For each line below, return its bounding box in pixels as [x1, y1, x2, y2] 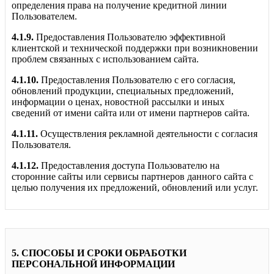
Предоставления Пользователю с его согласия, [41, 75, 235, 85]
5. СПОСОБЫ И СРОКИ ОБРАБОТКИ [12, 248, 187, 259]
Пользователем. [12, 11, 77, 21]
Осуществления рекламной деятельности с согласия [38, 128, 257, 139]
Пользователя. [12, 139, 71, 150]
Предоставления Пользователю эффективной [34, 32, 226, 42]
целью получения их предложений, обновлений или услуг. [12, 182, 258, 193]
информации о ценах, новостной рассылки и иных [12, 97, 224, 107]
